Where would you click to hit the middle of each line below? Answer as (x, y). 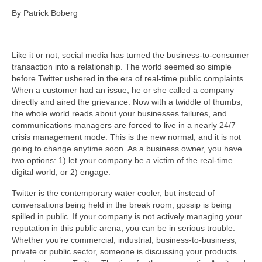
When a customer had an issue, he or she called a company (123, 90)
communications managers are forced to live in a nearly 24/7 (124, 125)
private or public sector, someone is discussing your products (124, 251)
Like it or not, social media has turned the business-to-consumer (130, 55)
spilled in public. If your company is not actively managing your (127, 216)
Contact (43, 47)
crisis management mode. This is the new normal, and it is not (126, 137)
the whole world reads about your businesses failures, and (119, 113)
